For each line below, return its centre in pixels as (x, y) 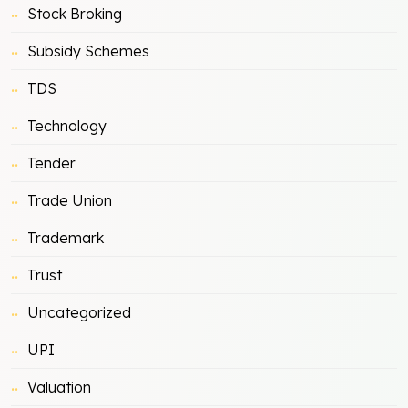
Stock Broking (75, 13)
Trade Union (70, 200)
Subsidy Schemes (88, 51)
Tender (51, 163)
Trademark (66, 237)
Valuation (59, 387)
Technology (67, 125)
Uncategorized (79, 312)
